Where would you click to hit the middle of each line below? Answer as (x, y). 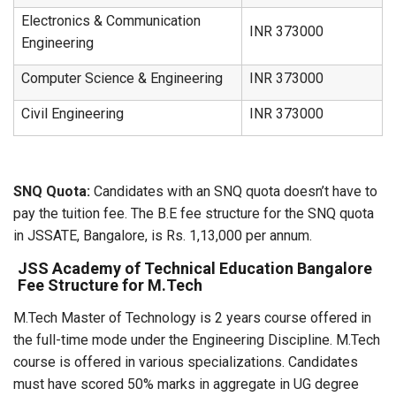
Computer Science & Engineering (122, 78)
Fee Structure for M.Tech (110, 285)
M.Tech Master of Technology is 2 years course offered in (192, 318)
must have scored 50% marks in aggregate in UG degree (186, 384)
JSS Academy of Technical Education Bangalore (195, 268)
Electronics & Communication (111, 21)
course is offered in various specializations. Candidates (186, 362)
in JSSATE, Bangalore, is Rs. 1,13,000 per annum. (163, 236)
